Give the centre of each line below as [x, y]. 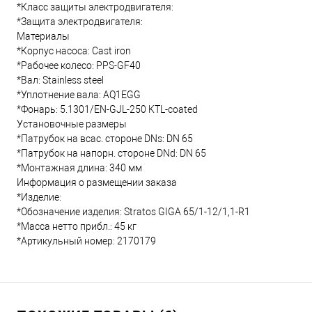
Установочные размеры [72, 124]
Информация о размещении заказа [97, 182]
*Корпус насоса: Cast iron [74, 51]
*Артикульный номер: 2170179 [86, 241]
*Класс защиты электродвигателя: [95, 7]
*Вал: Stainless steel [60, 80]
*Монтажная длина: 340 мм [79, 168]
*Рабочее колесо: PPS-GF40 [79, 65]
